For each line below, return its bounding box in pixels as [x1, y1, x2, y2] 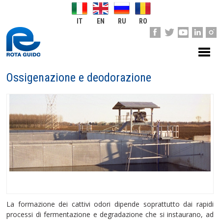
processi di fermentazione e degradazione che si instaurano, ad [6, 209, 214, 219]
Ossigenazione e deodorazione [6, 71, 152, 84]
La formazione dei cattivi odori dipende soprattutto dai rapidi [6, 199, 214, 209]
